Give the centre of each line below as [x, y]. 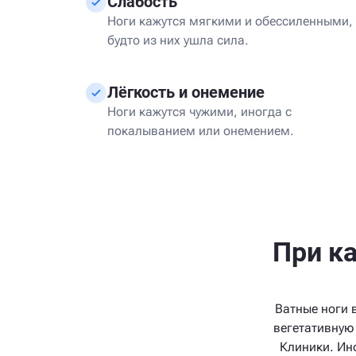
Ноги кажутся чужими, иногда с [199, 112]
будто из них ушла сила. [178, 40]
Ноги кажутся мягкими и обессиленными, [230, 21]
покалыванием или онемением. [201, 131]
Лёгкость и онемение [186, 92]
